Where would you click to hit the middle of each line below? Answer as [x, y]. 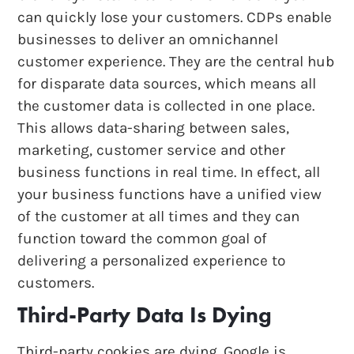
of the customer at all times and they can [159, 217]
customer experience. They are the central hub [176, 62]
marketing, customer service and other [152, 151]
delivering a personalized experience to [152, 261]
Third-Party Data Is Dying [145, 315]
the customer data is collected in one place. [166, 106]
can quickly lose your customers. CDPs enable [175, 18]
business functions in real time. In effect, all [169, 173]
